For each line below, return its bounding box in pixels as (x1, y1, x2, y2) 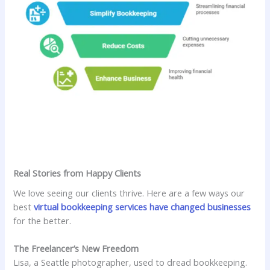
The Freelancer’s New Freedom (13, 242, 139, 255)
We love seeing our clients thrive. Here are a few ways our (13, 187, 245, 199)
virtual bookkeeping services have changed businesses (34, 201, 251, 213)
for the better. (13, 215, 72, 227)
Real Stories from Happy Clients (13, 166, 142, 179)
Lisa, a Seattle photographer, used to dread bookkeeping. (13, 256, 248, 269)
